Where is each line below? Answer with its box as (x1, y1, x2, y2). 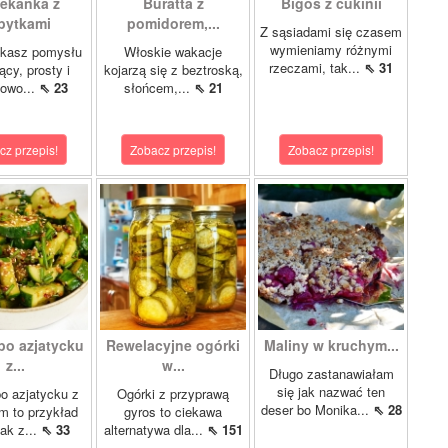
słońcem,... (123, 78, 194, 97)
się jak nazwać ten (277, 382, 385, 401)
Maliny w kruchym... (263, 335, 399, 355)
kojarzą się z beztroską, (103, 60, 243, 79)
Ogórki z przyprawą (117, 384, 229, 403)
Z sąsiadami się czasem (260, 22, 402, 41)
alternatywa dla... (103, 420, 207, 439)
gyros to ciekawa (124, 402, 222, 421)
